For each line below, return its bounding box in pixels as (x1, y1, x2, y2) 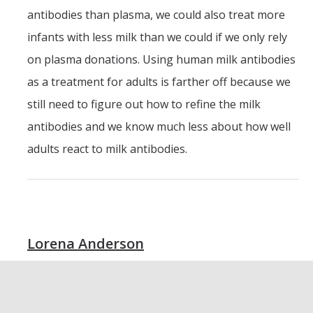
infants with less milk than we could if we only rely (27, 29, 287, 45)
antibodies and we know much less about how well (27, 118, 291, 134)
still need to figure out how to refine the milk (27, 96, 261, 112)
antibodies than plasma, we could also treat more (27, 6, 285, 22)
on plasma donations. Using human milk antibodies (27, 51, 296, 67)
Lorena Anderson (27, 233, 144, 253)
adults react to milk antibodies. (27, 140, 187, 156)
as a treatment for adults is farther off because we (27, 73, 291, 89)
